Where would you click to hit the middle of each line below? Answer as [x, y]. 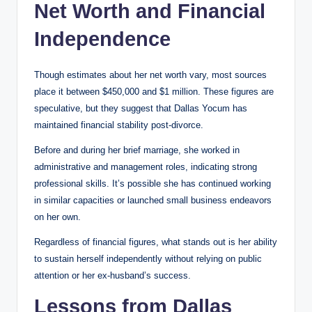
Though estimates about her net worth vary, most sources [150, 75]
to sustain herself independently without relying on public [148, 258]
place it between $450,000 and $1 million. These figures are [154, 91]
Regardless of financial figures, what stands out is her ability [156, 242]
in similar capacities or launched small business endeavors [153, 200]
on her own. [57, 217]
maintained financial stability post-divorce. [119, 125]
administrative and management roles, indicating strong [146, 166]
